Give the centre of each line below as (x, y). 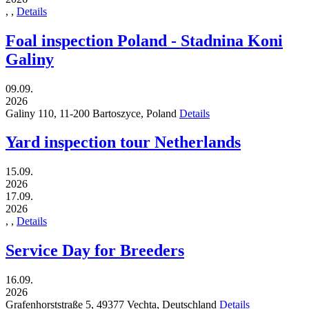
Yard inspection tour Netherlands (123, 142)
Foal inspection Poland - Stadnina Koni (144, 40)
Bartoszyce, (119, 113)
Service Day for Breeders (95, 251)
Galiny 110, (32, 113)
